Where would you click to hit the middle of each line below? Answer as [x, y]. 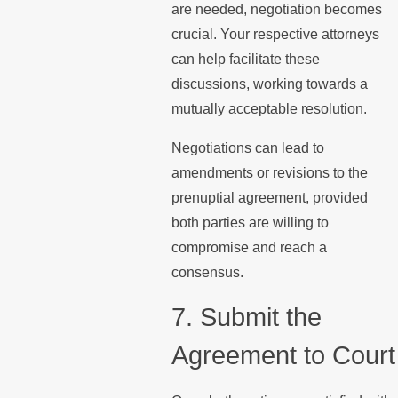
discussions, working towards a [269, 84]
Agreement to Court [283, 356]
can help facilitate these [245, 60]
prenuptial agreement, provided [269, 197]
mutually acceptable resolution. [269, 109]
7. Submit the [246, 318]
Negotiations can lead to [247, 147]
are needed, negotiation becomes [276, 10]
